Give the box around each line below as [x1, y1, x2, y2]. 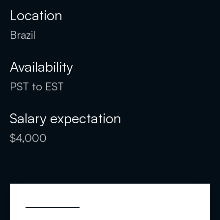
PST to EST [10, 80, 64, 93]
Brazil [10, 28, 35, 42]
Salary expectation [10, 110, 121, 127]
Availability [10, 58, 73, 76]
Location [10, 6, 62, 24]
